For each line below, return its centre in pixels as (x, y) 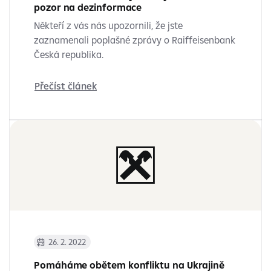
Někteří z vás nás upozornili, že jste (108, 25)
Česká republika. (69, 54)
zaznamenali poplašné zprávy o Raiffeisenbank (135, 40)
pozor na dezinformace (88, 7)
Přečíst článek (66, 86)
